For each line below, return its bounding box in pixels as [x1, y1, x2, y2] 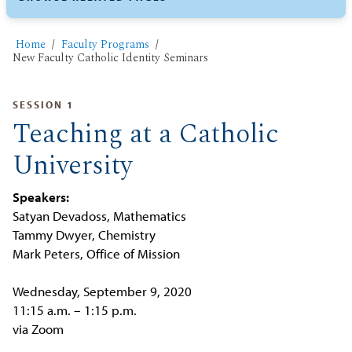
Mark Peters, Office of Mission [13, 245, 181, 262]
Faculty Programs [60, 36, 149, 54]
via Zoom [13, 321, 64, 338]
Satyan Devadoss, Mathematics [13, 207, 187, 225]
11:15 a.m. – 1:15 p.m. [13, 302, 137, 319]
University [13, 145, 133, 186]
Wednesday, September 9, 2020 [13, 283, 192, 300]
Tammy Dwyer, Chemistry [13, 226, 156, 244]
